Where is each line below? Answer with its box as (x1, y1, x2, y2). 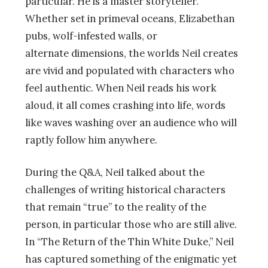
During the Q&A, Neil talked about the (25, 166, 205, 179)
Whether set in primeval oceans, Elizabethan (25, 12, 234, 26)
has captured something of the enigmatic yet (25, 252, 237, 266)
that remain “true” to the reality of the (25, 200, 206, 214)
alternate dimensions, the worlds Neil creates (25, 47, 238, 60)
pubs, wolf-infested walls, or (25, 29, 157, 43)
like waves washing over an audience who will (25, 116, 237, 130)
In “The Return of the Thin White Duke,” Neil (25, 235, 234, 249)
